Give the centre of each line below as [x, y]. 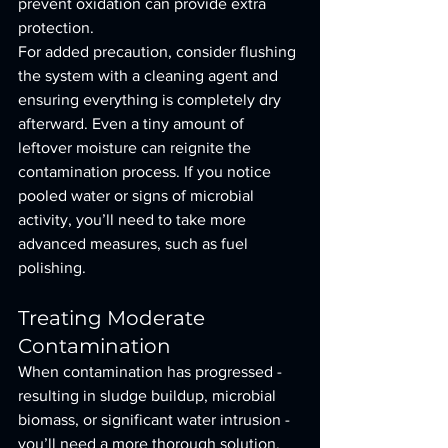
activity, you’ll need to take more [134, 219]
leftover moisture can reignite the [136, 147]
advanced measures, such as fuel [135, 243]
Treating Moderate [114, 318]
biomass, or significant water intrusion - [156, 419]
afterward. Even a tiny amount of [133, 123]
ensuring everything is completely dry [151, 99]
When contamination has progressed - [152, 371]
